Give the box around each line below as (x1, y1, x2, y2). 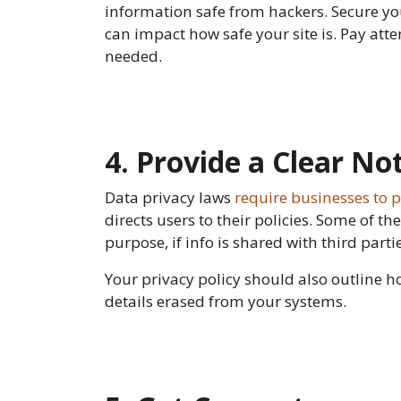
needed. (105, 46, 162, 66)
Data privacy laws (105, 187, 235, 208)
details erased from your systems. (105, 291, 346, 311)
